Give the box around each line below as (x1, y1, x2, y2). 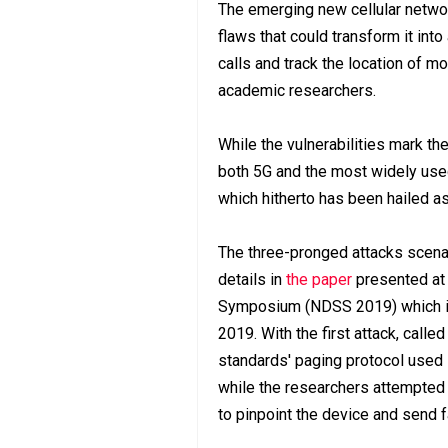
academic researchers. (218, 80, 376, 100)
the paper (286, 269, 352, 289)
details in (218, 269, 286, 289)
